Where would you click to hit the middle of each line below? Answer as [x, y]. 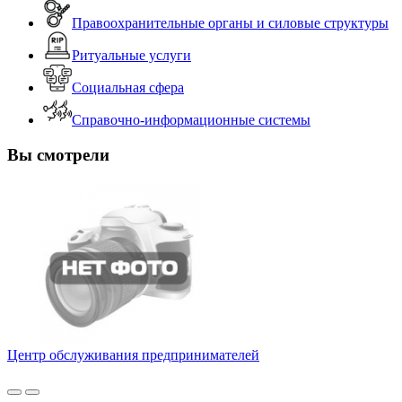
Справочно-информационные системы [191, 120]
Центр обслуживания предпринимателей [133, 354]
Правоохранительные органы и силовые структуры [230, 23]
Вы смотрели [58, 155]
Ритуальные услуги [131, 56]
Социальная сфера [128, 88]
